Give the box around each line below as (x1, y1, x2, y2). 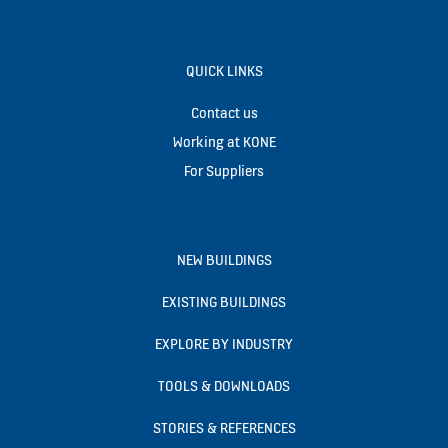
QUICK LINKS (185, 61, 263, 81)
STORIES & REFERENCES (152, 418, 296, 438)
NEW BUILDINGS (176, 250, 272, 270)
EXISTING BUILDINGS (162, 292, 286, 312)
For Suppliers (184, 161, 264, 181)
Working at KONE (172, 132, 276, 152)
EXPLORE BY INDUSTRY (155, 334, 293, 354)
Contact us (190, 103, 258, 123)
